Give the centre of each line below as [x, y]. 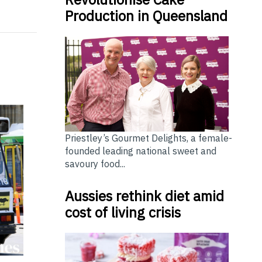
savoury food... [95, 164]
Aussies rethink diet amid [144, 196]
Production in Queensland [146, 16]
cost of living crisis [123, 212]
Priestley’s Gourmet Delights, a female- [148, 138]
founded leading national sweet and [140, 151]
